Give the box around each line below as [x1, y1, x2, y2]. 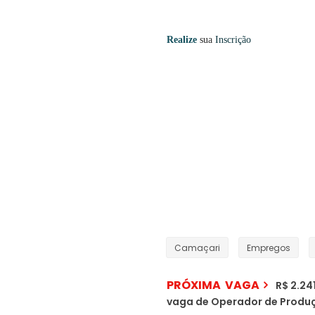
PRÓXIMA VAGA [167, 277, 259, 294]
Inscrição [215, 34, 251, 46]
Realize [167, 34, 197, 46]
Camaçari [174, 242, 220, 255]
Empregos [247, 242, 290, 255]
